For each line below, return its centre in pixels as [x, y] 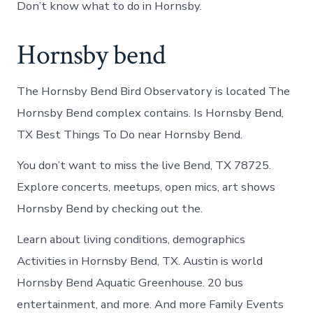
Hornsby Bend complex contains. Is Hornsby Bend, [151, 112]
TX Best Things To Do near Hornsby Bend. [130, 134]
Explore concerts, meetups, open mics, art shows [146, 187]
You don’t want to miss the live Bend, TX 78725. [144, 165]
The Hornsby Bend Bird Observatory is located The [154, 91]
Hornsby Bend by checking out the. [110, 209]
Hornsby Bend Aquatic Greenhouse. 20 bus [130, 283]
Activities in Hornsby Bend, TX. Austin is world [140, 261]
